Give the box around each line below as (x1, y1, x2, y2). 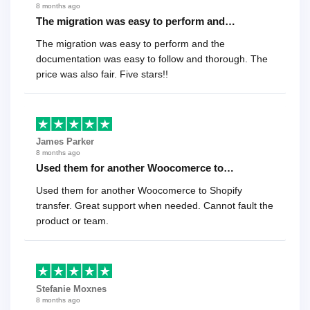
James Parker (36, 136, 94, 147)
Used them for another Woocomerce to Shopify (36, 185, 242, 197)
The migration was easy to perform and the (36, 37, 225, 49)
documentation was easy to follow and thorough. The (36, 53, 268, 64)
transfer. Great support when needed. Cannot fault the (36, 200, 273, 212)
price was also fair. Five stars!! (36, 68, 168, 80)
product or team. (36, 215, 109, 227)
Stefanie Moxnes (36, 284, 107, 294)
